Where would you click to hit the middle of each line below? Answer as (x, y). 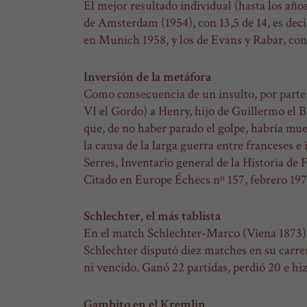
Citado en (108, 180)
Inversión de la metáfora (147, 77)
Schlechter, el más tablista (152, 217)
